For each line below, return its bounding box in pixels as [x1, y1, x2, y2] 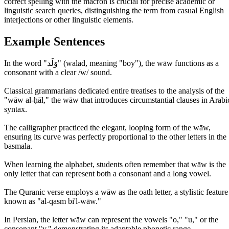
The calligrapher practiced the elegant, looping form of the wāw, [4, 123, 211, 132]
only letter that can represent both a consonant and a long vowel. [4, 169, 211, 178]
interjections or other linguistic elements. [4, 15, 133, 24]
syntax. [4, 105, 27, 114]
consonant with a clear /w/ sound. [4, 68, 112, 77]
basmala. [4, 142, 32, 151]
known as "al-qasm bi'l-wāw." [4, 197, 101, 206]
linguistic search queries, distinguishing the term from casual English [4, 6, 224, 15]
